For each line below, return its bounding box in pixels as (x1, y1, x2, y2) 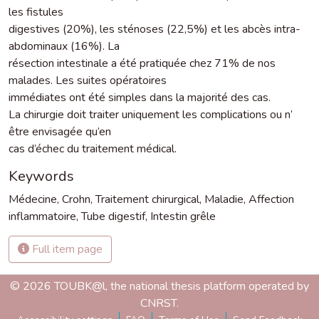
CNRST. (140, 296, 179, 311)
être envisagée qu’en (9, 123, 111, 140)
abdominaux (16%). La (9, 38, 120, 54)
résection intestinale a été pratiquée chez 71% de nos (9, 55, 276, 71)
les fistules (9, 4, 63, 20)
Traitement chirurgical (95, 191, 199, 207)
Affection (249, 191, 294, 207)
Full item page (29, 241, 103, 257)
